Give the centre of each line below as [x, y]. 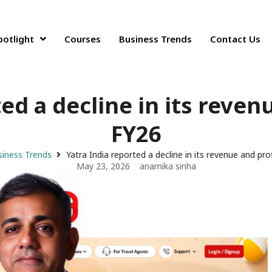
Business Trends [156, 39]
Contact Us [236, 39]
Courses [83, 39]
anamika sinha [168, 166]
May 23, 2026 [103, 166]
